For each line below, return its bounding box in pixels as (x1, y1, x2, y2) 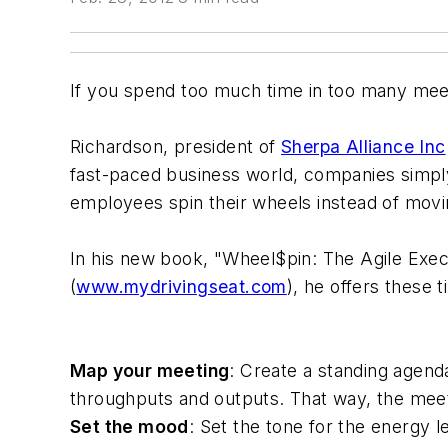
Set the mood (70, 416, 189, 437)
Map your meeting (70, 360, 230, 381)
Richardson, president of (70, 136, 281, 157)
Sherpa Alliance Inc (281, 136, 446, 157)
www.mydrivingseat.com (76, 276, 287, 297)
